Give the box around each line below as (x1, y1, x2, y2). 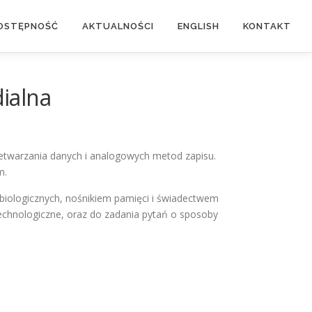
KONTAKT (243, 21, 291, 31)
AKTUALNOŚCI (82, 21, 154, 31)
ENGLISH (178, 21, 219, 31)
